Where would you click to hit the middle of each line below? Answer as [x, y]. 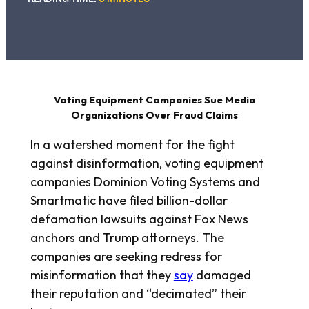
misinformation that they [102, 275]
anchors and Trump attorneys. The [127, 238]
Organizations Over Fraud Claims [154, 115]
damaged [222, 275]
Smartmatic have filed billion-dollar [129, 201]
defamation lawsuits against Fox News [139, 219]
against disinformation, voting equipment [147, 163]
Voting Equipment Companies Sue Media [154, 100]
